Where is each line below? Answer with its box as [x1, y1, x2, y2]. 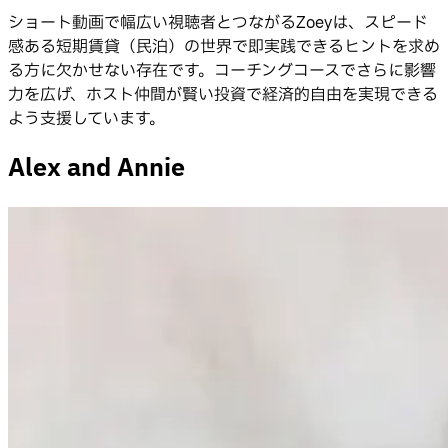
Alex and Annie [8, 150, 185, 187]
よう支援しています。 [8, 107, 165, 132]
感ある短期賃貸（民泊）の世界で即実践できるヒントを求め [8, 35, 440, 60]
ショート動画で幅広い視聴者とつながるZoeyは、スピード [8, 11, 428, 36]
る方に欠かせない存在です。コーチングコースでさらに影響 [8, 59, 436, 84]
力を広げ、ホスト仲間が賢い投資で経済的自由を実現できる [8, 83, 438, 108]
